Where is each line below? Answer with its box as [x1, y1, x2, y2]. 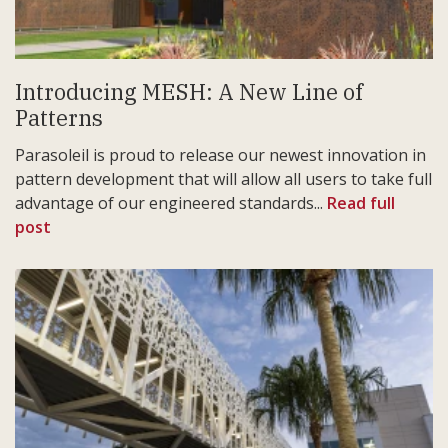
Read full [327, 192, 395, 215]
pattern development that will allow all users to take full [15, 168, 432, 191]
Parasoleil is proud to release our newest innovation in [15, 144, 426, 167]
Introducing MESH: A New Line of [15, 77, 363, 107]
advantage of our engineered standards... [15, 192, 327, 215]
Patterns [15, 103, 103, 133]
